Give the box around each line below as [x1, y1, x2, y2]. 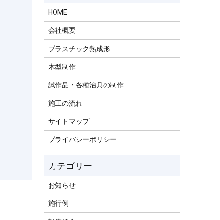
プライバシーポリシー [48, 135, 117, 143]
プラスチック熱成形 [48, 44, 110, 53]
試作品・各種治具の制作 [48, 81, 124, 89]
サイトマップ [48, 117, 90, 125]
